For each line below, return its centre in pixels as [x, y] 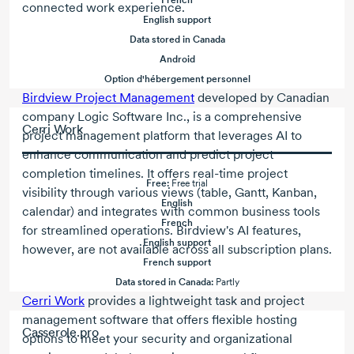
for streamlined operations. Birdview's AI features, [162, 231]
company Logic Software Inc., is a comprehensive [162, 117]
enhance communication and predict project [148, 155]
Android [177, 60]
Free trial [188, 184]
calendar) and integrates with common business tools [171, 212]
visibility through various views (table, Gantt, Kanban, [169, 193]
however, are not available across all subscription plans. [177, 250]
